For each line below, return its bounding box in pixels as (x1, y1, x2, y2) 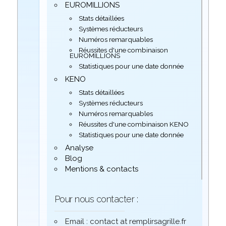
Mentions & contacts (65, 164, 138, 174)
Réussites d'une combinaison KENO (79, 120, 189, 128)
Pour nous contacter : (54, 193, 138, 204)
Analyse (65, 143, 93, 152)
